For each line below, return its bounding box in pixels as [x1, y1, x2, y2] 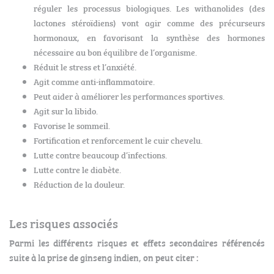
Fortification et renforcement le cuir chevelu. [34, 133, 202, 147]
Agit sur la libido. [34, 104, 98, 117]
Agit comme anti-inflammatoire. [34, 75, 155, 88]
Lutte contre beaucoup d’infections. [34, 148, 167, 161]
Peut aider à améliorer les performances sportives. [34, 89, 224, 103]
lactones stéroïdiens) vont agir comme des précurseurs [34, 16, 265, 29]
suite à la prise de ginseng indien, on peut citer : [9, 250, 198, 265]
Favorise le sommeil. [34, 119, 110, 132]
